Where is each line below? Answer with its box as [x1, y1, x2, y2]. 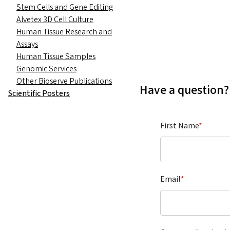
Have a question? [140, 81, 229, 99]
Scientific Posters [8, 87, 70, 99]
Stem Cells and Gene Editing [16, 1, 113, 13]
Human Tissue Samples [16, 50, 95, 62]
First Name [160, 120, 199, 130]
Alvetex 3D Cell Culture [16, 13, 93, 25]
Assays [16, 38, 38, 50]
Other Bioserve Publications [16, 75, 112, 87]
